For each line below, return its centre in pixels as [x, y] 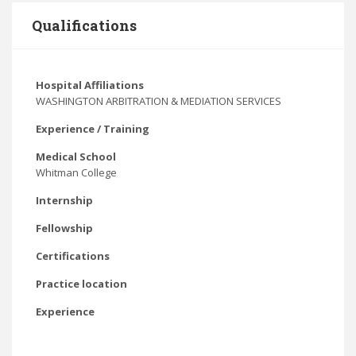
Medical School [76, 157]
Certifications [73, 256]
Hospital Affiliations [90, 85]
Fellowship [64, 228]
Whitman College [76, 172]
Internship [64, 200]
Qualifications [84, 25]
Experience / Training [93, 129]
